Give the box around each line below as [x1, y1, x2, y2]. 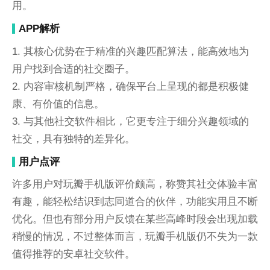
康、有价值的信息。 [11, 97, 104, 110]
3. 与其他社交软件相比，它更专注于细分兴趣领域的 [11, 115, 249, 127]
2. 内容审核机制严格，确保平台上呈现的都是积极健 [11, 80, 249, 92]
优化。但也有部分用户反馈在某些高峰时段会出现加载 [11, 213, 258, 225]
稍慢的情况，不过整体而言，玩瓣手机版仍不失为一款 [11, 230, 258, 243]
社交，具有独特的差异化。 [11, 132, 135, 145]
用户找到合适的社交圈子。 [11, 62, 135, 75]
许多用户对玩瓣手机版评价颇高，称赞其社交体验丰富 [11, 178, 258, 190]
